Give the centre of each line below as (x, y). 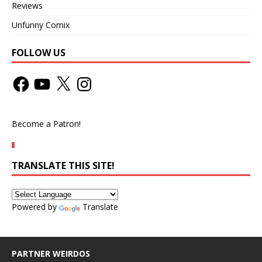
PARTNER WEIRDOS (51, 253)
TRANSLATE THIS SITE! (63, 165)
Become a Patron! (46, 123)
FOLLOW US (39, 52)
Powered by (35, 206)
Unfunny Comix (41, 25)
